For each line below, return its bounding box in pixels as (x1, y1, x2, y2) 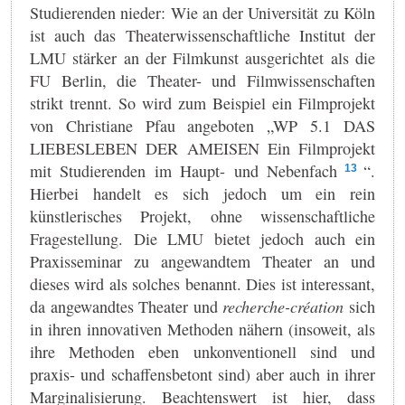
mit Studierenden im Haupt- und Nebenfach (30, 159, 338, 182)
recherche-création (222, 295, 350, 317)
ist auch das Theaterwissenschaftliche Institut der (30, 24, 375, 46)
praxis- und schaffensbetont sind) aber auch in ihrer (30, 363, 375, 385)
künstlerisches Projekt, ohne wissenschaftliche (30, 204, 375, 227)
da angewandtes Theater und (30, 295, 223, 317)
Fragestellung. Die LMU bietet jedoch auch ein (30, 227, 375, 250)
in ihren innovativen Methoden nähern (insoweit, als (30, 317, 375, 340)
